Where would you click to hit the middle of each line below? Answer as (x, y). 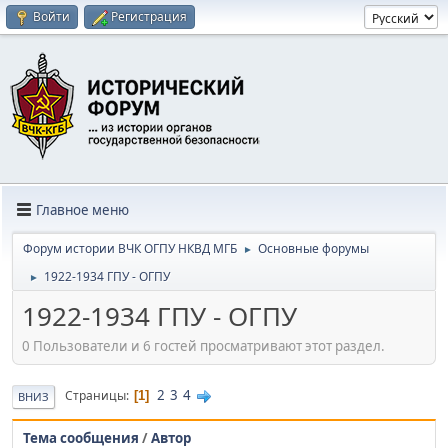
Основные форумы (313, 248)
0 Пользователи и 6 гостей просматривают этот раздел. (203, 345)
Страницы (95, 396)
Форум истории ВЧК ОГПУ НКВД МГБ (130, 248)
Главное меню (82, 209)
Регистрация (149, 16)
